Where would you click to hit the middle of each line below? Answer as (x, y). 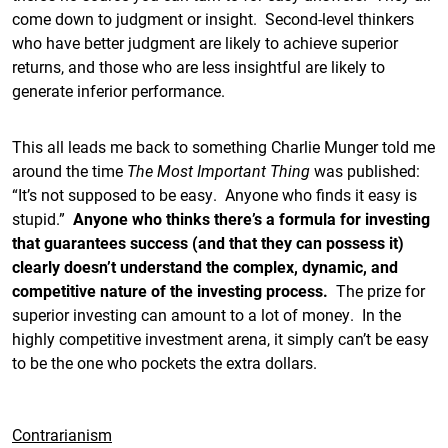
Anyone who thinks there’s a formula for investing (251, 218)
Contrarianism (62, 434)
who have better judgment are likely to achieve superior (205, 42)
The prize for (380, 290)
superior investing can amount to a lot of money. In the (206, 314)
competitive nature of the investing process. (174, 290)
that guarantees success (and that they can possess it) (208, 242)
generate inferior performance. (118, 90)
